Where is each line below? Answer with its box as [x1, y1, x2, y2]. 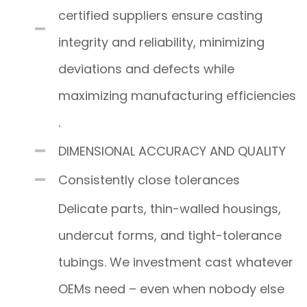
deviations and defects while [58, 60, 234, 77]
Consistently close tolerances [58, 171, 240, 188]
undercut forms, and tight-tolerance [58, 226, 282, 244]
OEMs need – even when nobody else [58, 280, 284, 297]
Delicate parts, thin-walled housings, [58, 199, 281, 217]
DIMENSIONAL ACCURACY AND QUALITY [58, 142, 286, 160]
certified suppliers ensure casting [58, 6, 262, 24]
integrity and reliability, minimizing [58, 33, 265, 51]
